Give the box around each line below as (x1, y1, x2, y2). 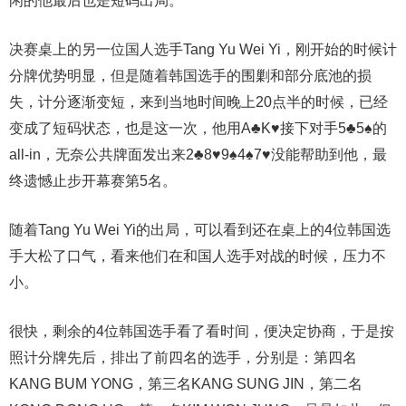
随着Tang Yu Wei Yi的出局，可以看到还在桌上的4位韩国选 (9, 221, 391, 237)
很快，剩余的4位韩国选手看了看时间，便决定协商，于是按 (9, 323, 394, 339)
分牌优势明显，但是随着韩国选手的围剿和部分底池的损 (9, 67, 372, 83)
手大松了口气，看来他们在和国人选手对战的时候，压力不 (9, 247, 386, 264)
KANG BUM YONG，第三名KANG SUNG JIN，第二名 (9, 375, 362, 391)
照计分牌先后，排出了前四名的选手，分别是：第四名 (9, 349, 357, 365)
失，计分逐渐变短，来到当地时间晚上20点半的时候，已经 (9, 93, 388, 110)
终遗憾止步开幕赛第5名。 (9, 172, 177, 188)
